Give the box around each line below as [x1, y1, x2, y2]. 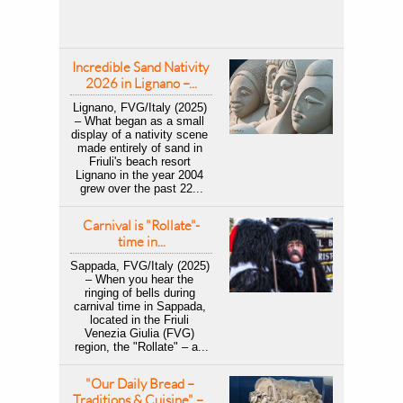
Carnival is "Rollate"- [83, 217, 200, 234]
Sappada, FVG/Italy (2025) [70, 259, 210, 273]
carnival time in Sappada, [73, 300, 206, 313]
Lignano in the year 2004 [76, 168, 203, 182]
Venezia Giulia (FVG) [85, 327, 194, 340]
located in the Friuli [90, 313, 189, 327]
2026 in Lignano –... [85, 75, 197, 92]
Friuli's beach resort [88, 155, 191, 168]
